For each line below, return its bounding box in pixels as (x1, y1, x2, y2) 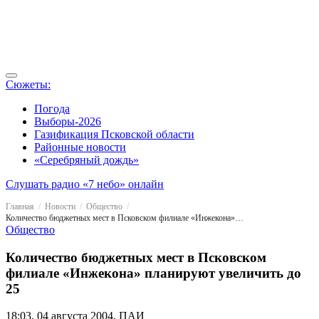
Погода (34, 103, 70, 115)
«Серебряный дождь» (34, 154, 139, 166)
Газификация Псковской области (34, 128, 194, 140)
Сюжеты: (6, 78, 51, 90)
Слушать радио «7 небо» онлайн (6, 178, 164, 190)
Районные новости (34, 141, 126, 153)
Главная (6, 202, 34, 211)
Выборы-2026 (34, 115, 101, 127)
